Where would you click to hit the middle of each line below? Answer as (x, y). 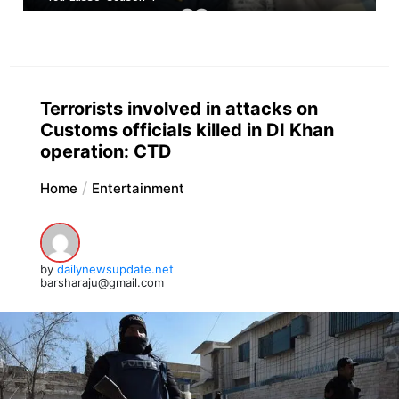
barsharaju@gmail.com (102, 282)
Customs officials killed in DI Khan (187, 130)
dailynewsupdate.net (115, 269)
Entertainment (138, 188)
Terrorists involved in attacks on (179, 108)
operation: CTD (106, 151)
